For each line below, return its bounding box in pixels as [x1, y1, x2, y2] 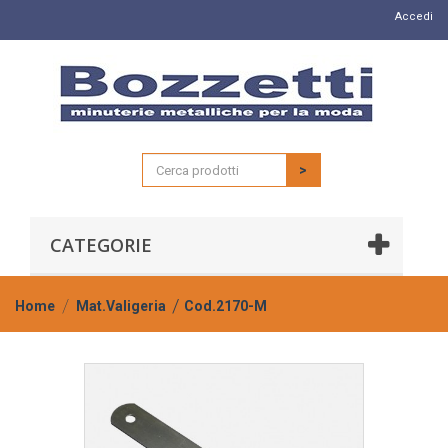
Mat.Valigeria [76, 298, 166, 314]
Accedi [395, 10, 433, 23]
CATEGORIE [50, 233, 152, 257]
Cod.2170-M [184, 298, 267, 314]
